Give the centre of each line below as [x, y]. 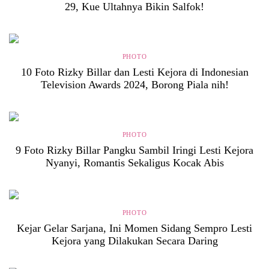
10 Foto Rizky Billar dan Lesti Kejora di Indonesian [134, 72]
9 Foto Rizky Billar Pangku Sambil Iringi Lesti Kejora [134, 150]
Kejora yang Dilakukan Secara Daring [134, 241]
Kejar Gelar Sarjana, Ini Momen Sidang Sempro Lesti [134, 228]
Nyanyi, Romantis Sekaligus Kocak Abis [134, 163]
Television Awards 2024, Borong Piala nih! [134, 85]
